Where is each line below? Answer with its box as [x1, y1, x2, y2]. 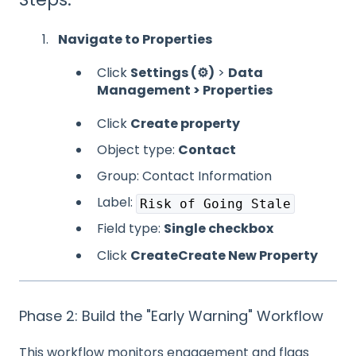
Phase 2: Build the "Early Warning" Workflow [19, 305, 323, 326]
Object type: [97, 140, 178, 159]
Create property [130, 114, 240, 133]
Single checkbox [164, 219, 273, 238]
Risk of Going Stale [140, 196, 291, 212]
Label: [97, 193, 136, 212]
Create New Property [178, 246, 318, 265]
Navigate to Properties [58, 29, 212, 48]
